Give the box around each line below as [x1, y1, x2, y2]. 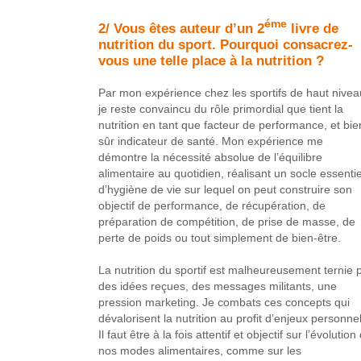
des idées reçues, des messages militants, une [98, 279, 337, 293]
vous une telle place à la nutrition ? [98, 52, 324, 68]
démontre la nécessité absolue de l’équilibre [98, 150, 322, 164]
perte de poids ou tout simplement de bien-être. [98, 230, 341, 244]
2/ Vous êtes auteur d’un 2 [98, 19, 264, 36]
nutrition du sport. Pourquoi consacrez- [98, 35, 353, 52]
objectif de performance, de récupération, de [98, 198, 326, 212]
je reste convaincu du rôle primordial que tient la [98, 102, 343, 115]
